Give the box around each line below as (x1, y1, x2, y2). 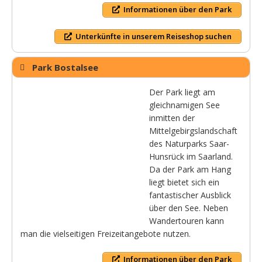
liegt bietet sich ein (149, 177, 219, 188)
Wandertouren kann (149, 215, 224, 227)
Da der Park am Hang (149, 164, 231, 175)
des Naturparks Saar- (149, 138, 229, 150)
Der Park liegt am (149, 87, 215, 98)
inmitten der (149, 112, 195, 124)
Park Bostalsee (32, 61, 98, 74)
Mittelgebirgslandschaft (149, 125, 237, 137)
